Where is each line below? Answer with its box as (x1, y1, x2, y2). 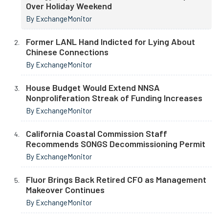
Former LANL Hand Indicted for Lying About (26, 36, 195, 47)
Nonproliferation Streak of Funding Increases (26, 92, 202, 104)
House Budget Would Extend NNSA (26, 82, 160, 93)
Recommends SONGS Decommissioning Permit (26, 138, 205, 150)
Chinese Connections (26, 46, 109, 58)
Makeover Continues (26, 184, 105, 196)
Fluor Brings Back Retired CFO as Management (26, 174, 206, 185)
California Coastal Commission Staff (26, 128, 167, 139)
